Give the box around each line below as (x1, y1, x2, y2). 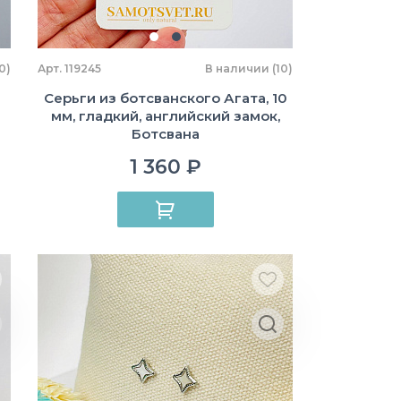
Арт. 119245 (38, 62, 101, 75)
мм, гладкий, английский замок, (50, 107, 280, 124)
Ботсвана (131, 125, 200, 142)
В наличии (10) (205, 62, 293, 75)
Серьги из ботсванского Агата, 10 (43, 90, 287, 107)
